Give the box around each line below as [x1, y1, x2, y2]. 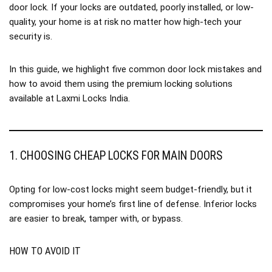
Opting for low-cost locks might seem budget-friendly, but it [9, 184, 252, 195]
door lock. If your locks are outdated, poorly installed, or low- [9, 2, 254, 13]
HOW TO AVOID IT [9, 245, 81, 257]
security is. [9, 31, 52, 42]
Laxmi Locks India [56, 93, 128, 104]
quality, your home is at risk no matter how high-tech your [9, 16, 242, 27]
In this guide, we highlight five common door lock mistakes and [9, 64, 262, 75]
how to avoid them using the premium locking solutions [9, 78, 233, 89]
